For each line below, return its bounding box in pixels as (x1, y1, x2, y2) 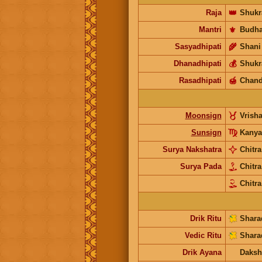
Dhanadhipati (173, 58, 222, 68)
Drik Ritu (189, 213, 222, 223)
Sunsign (191, 127, 222, 137)
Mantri (198, 25, 222, 34)
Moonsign (185, 111, 222, 120)
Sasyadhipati (174, 42, 222, 51)
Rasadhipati (178, 75, 222, 85)
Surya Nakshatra (162, 144, 222, 154)
